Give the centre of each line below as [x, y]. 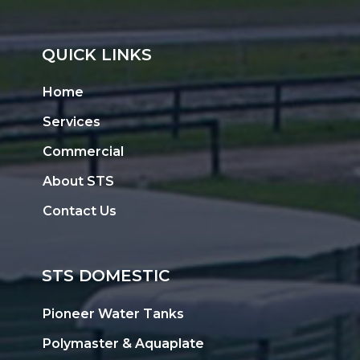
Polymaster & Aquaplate [124, 343]
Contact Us [80, 211]
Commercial [84, 152]
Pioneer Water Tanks [114, 313]
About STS [79, 182]
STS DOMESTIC [106, 276]
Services [72, 122]
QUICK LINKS [97, 54]
